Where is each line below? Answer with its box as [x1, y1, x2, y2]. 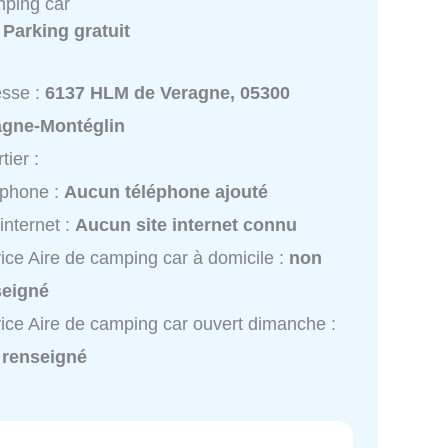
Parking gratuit [3, 20, 131, 41]
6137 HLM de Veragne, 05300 [45, 82, 291, 103]
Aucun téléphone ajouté [64, 181, 269, 202]
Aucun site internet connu [75, 214, 298, 235]
